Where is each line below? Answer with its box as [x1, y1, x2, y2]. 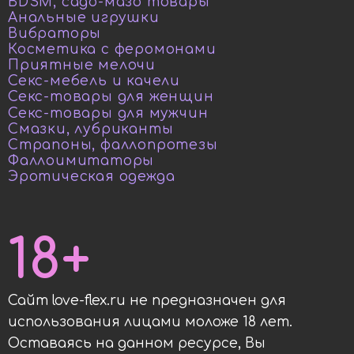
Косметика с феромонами [8, 42, 217, 58]
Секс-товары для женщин [8, 89, 214, 105]
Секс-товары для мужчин [8, 105, 209, 121]
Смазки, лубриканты [8, 121, 174, 137]
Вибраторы [8, 25, 102, 41]
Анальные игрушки [8, 9, 160, 25]
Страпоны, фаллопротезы [8, 137, 218, 153]
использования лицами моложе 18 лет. [8, 314, 292, 330]
